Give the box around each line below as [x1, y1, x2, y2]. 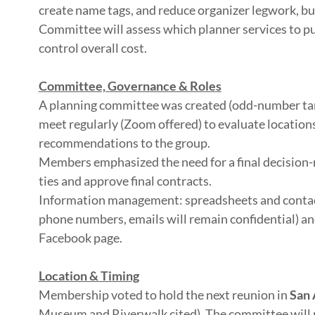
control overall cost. [38, 40, 147, 56]
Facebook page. [38, 230, 122, 245]
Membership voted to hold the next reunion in [38, 287, 290, 302]
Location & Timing [38, 268, 139, 283]
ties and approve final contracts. [38, 173, 212, 188]
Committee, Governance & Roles [38, 78, 221, 94]
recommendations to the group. [38, 135, 210, 150]
